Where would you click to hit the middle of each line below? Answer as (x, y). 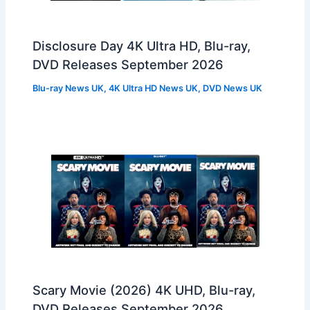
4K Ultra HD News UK (154, 89)
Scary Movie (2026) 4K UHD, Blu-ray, (144, 290)
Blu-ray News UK (69, 89)
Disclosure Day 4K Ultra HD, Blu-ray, (142, 46)
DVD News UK (233, 89)
